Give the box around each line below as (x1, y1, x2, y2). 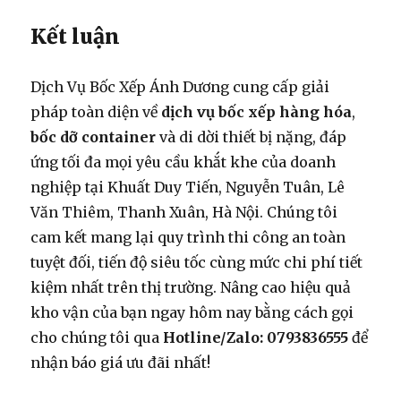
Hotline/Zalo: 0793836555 (163, 328, 349, 347)
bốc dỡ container (30, 128, 157, 147)
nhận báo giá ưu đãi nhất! (30, 354, 211, 372)
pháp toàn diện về (30, 103, 162, 122)
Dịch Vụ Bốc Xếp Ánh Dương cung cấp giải (30, 78, 330, 97)
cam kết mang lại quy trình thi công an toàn (30, 228, 346, 247)
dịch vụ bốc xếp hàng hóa (161, 103, 353, 122)
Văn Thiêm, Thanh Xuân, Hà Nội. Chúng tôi (30, 203, 338, 222)
